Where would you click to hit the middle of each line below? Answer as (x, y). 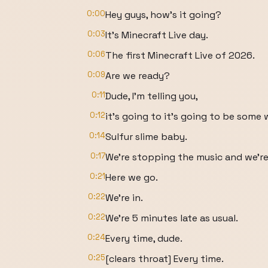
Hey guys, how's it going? (163, 15)
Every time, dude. (144, 238)
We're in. (124, 198)
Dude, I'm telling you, (152, 96)
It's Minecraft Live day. (157, 35)
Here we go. (132, 177)
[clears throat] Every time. (165, 259)
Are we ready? (138, 76)
